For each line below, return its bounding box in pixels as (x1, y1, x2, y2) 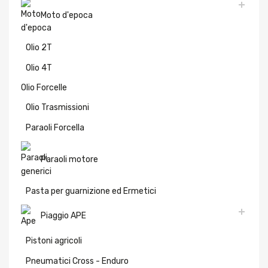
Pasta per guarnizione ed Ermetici (26, 186, 156, 196)
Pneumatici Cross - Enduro (26, 255, 129, 266)
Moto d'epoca (41, 10, 93, 20)
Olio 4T (26, 62, 52, 72)
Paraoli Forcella (26, 123, 84, 133)
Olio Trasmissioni (26, 102, 89, 112)
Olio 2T (26, 42, 52, 52)
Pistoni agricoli (26, 235, 82, 245)
